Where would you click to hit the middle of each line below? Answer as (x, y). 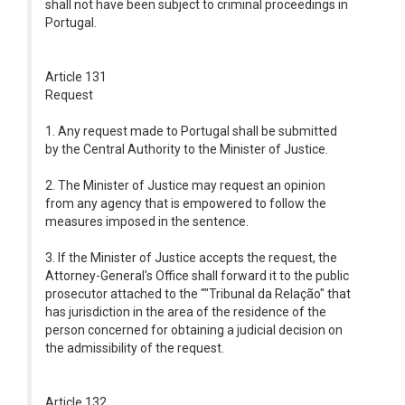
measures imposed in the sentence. (147, 221)
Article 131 (76, 77)
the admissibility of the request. (135, 348)
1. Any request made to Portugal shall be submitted (191, 131)
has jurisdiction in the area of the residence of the (186, 312)
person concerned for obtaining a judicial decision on (194, 330)
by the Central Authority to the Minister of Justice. (187, 149)
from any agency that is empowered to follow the (186, 203)
